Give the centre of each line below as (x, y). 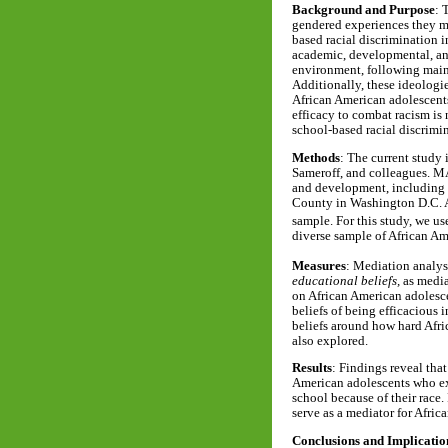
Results (312, 368)
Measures (319, 265)
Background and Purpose (363, 10)
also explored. (330, 340)
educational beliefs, (346, 280)
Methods (316, 158)
